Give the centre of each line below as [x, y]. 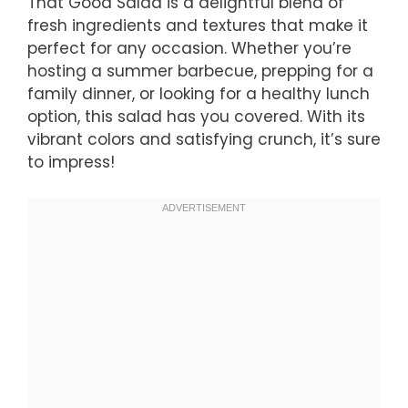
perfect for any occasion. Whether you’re [189, 49]
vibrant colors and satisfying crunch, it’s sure [204, 140]
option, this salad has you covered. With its [196, 117]
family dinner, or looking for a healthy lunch [199, 94]
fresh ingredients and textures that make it [198, 26]
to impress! [71, 163]
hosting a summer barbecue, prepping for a [200, 71]
